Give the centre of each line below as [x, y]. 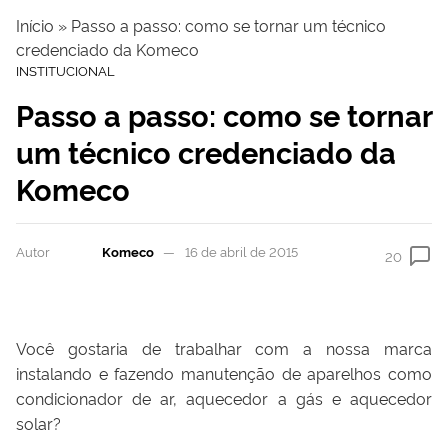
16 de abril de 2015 [241, 251]
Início [35, 24]
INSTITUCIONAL [65, 69]
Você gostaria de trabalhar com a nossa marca [224, 347]
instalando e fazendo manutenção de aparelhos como [224, 372]
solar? [38, 422]
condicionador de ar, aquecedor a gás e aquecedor [224, 397]
